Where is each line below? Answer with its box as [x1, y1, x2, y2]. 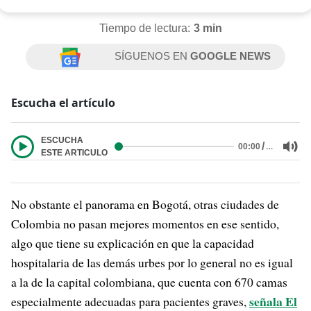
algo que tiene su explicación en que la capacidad [11, 235, 254, 251]
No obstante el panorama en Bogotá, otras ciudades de [11, 196, 279, 212]
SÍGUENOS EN [115, 50, 191, 62]
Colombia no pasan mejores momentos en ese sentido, [11, 215, 279, 232]
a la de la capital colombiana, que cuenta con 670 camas [11, 274, 287, 290]
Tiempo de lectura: [99, 22, 190, 34]
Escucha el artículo [11, 95, 115, 110]
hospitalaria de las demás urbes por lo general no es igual [11, 254, 293, 271]
